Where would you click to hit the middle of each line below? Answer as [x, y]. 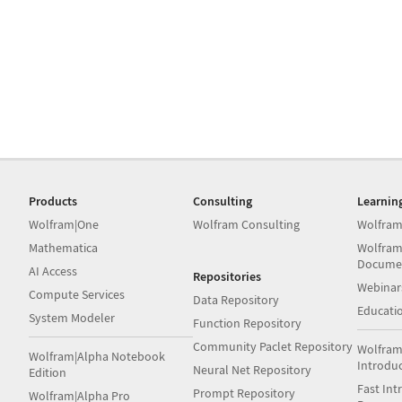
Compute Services [77, 294]
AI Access [53, 271]
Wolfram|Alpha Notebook [97, 356]
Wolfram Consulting [247, 224]
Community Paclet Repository [273, 346]
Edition [48, 372]
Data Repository [236, 300]
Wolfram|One [64, 224]
